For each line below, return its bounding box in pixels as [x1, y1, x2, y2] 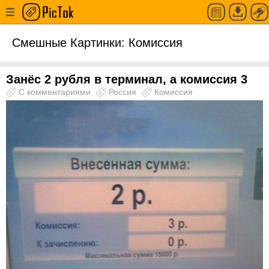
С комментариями [19, 87, 93, 97]
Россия [109, 87, 139, 97]
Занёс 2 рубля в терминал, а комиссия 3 [6, 73, 247, 86]
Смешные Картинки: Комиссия [12, 36, 183, 49]
